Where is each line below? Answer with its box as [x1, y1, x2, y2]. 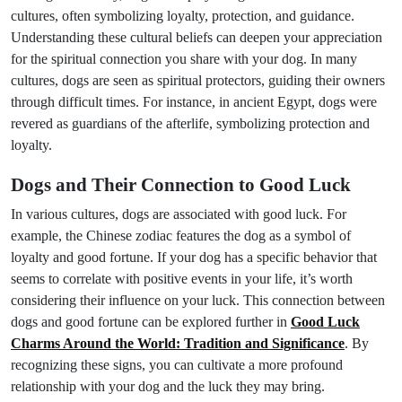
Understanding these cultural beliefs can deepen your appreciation [11, 30, 382, 45]
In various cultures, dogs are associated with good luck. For [11, 206, 346, 222]
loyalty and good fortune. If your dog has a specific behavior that [11, 249, 377, 265]
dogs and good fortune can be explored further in [11, 314, 291, 329]
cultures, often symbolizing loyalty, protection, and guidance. [11, 8, 354, 23]
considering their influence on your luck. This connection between [11, 293, 385, 308]
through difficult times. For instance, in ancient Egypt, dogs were [11, 94, 377, 109]
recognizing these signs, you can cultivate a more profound [11, 357, 343, 372]
